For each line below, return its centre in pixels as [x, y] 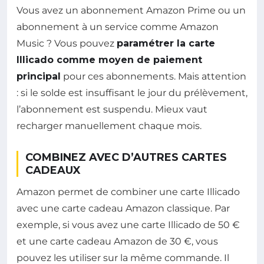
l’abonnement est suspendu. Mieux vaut [112, 109]
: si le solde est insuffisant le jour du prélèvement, [132, 93]
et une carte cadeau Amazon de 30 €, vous [117, 241]
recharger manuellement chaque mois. [109, 126]
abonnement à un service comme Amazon [118, 27]
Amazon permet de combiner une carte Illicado [128, 192]
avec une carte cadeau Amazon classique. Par [123, 208]
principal [39, 76]
